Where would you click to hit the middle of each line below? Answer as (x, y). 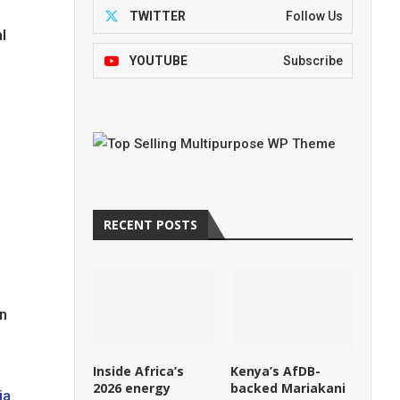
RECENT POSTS (151, 225)
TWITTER (158, 16)
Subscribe (313, 61)
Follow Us (314, 16)
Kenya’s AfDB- (276, 371)
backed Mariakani (288, 388)
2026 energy (132, 388)
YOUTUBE (159, 61)
